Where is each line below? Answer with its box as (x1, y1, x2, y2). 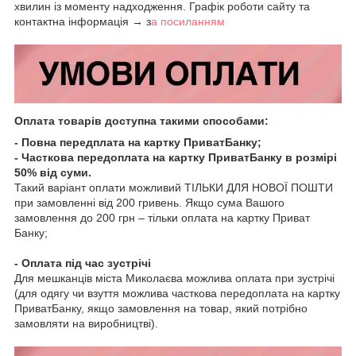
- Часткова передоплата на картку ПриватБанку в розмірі (14, 150, 337, 164)
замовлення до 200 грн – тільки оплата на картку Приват (14, 211, 310, 224)
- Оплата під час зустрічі (14, 256, 151, 269)
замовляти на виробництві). (14, 316, 158, 330)
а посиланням (151, 14, 225, 28)
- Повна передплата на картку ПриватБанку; (14, 135, 261, 149)
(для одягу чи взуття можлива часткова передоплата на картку (14, 286, 340, 300)
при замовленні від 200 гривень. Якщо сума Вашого (14, 195, 284, 209)
